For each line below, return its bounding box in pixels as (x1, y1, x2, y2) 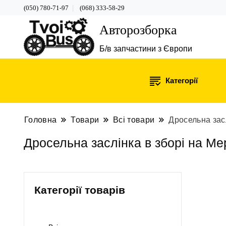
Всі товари (113, 115, 155, 124)
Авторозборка (99, 22, 177, 37)
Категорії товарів (34, 184, 125, 196)
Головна (24, 115, 57, 124)
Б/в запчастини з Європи (99, 44, 192, 53)
